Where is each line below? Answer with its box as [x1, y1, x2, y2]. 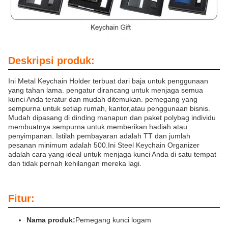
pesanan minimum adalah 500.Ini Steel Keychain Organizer [8, 141, 199, 150]
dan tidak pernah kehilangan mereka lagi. [8, 159, 141, 168]
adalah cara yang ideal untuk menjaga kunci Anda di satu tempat [8, 150, 216, 159]
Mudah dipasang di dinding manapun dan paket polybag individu [8, 113, 216, 122]
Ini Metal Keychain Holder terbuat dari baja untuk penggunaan [8, 77, 208, 85]
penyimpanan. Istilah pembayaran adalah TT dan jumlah [8, 132, 190, 140]
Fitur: [8, 193, 35, 205]
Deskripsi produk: [8, 55, 95, 67]
